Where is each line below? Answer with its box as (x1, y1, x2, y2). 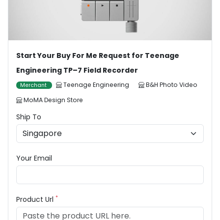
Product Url (16, 194, 55, 205)
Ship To (16, 112, 41, 122)
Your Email (16, 153, 52, 164)
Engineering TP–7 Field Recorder (16, 65, 138, 76)
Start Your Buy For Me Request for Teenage (16, 51, 179, 61)
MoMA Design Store (24, 96, 83, 105)
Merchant (20, 82, 48, 89)
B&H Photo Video (146, 81, 197, 89)
